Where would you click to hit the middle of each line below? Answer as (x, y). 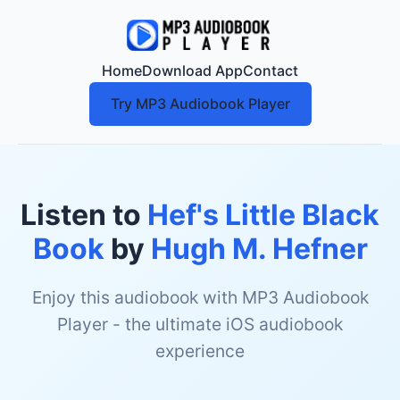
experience (200, 351)
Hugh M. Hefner (259, 249)
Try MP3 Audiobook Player (200, 104)
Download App (192, 71)
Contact (271, 71)
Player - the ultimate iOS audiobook (200, 324)
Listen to (84, 215)
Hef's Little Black (263, 215)
